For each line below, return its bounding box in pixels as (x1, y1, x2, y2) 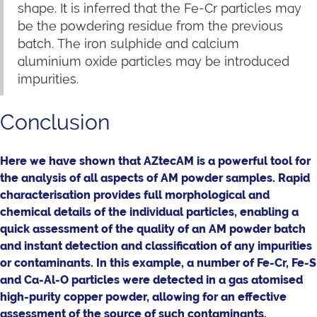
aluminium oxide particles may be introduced (18, 54, 289, 69)
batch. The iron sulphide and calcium (18, 36, 239, 51)
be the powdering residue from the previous (18, 18, 283, 33)
